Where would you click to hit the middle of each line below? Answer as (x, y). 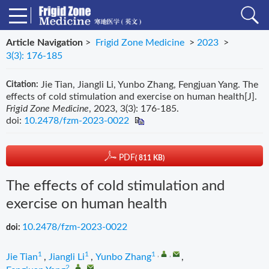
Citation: (22, 85)
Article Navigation (44, 43)
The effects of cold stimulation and (115, 186)
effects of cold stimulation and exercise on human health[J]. (131, 97)
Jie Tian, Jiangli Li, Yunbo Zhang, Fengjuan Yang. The (150, 84)
